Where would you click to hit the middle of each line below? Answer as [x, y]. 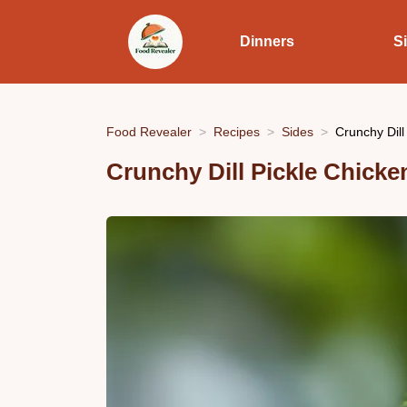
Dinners [267, 41]
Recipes [237, 131]
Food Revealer [149, 131]
